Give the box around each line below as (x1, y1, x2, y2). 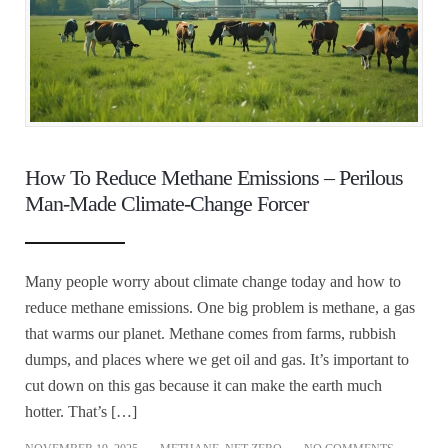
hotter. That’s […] (25, 402, 137, 420)
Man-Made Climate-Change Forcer (25, 190, 308, 216)
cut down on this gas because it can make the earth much (25, 376, 382, 394)
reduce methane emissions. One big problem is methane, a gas (25, 298, 415, 316)
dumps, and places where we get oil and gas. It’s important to (25, 350, 409, 368)
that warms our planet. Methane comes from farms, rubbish (25, 324, 396, 342)
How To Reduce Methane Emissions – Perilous (25, 164, 403, 190)
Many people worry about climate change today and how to (25, 272, 401, 290)
